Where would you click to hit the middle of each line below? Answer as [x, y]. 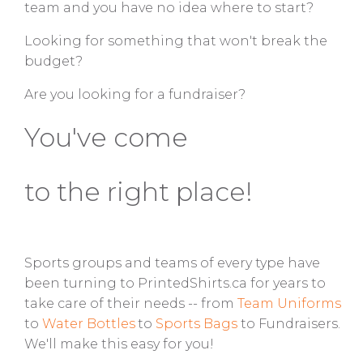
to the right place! [139, 191]
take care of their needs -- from [131, 303]
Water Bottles [89, 324]
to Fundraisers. [290, 324]
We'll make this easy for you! [119, 344]
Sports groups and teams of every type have [172, 263]
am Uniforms [297, 303]
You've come [106, 138]
